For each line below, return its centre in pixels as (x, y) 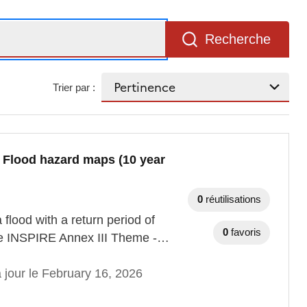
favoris (246, 232)
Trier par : (74, 87)
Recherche (238, 39)
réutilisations (234, 199)
